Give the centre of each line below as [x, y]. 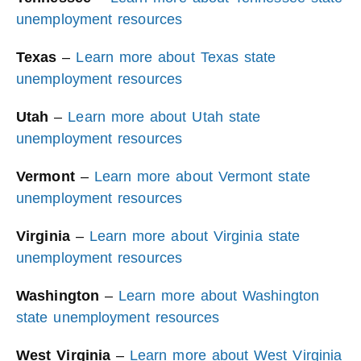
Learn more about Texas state [176, 57]
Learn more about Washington [219, 296]
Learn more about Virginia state [195, 236]
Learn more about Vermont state [202, 176]
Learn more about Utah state [164, 117]
